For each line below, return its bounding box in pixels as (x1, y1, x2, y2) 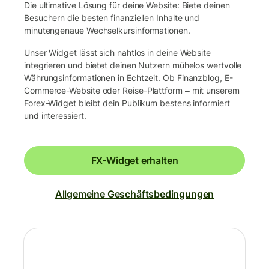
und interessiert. (24, 110, 86, 121)
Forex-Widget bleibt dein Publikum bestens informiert (24, 97, 230, 108)
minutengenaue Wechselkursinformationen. (24, 25, 190, 35)
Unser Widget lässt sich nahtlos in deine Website (24, 47, 211, 58)
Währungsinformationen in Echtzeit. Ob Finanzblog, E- (24, 72, 233, 83)
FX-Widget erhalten (91, 154, 178, 166)
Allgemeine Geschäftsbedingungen (55, 187, 214, 200)
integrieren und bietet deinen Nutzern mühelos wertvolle (24, 59, 242, 70)
